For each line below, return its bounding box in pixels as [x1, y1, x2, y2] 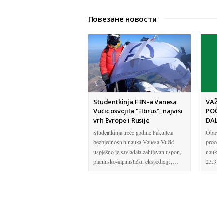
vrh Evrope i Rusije [93, 115, 150, 124]
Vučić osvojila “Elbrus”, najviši [93, 106, 183, 115]
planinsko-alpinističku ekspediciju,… [93, 157, 178, 165]
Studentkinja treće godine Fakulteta [93, 128, 173, 136]
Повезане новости [88, 14, 157, 24]
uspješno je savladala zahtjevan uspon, [93, 147, 181, 155]
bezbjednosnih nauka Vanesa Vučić [93, 138, 174, 146]
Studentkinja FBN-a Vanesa [93, 97, 177, 106]
